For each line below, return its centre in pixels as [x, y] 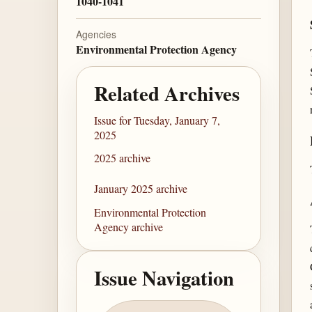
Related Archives [167, 93]
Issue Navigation [164, 278]
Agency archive [129, 226]
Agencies [96, 34]
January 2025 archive [141, 189]
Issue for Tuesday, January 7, [157, 120]
